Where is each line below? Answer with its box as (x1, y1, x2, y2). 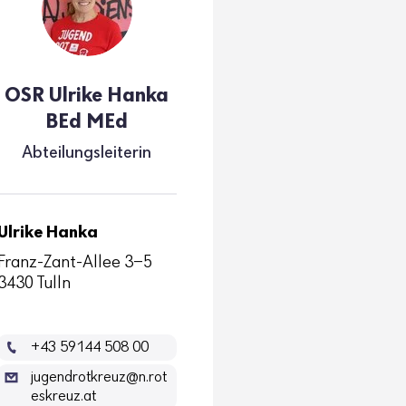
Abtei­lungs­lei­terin (22, 144, 152, 162)
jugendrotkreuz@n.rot (30, 369, 167, 386)
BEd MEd (45, 111, 129, 133)
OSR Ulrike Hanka (5, 85, 169, 107)
